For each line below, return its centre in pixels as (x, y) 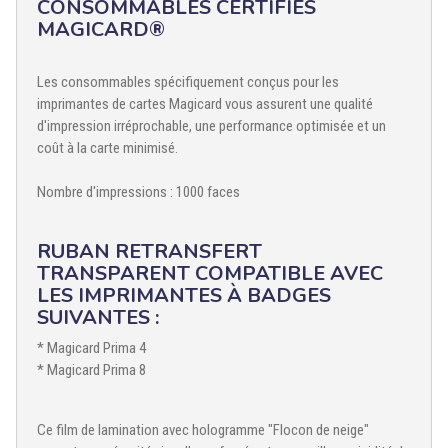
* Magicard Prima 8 (91, 369)
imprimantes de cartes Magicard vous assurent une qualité (205, 103)
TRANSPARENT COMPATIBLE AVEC (210, 273)
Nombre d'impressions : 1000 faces (138, 191)
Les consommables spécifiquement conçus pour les (188, 81)
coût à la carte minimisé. (107, 147)
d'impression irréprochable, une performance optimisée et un (211, 125)
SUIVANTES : (98, 317)
